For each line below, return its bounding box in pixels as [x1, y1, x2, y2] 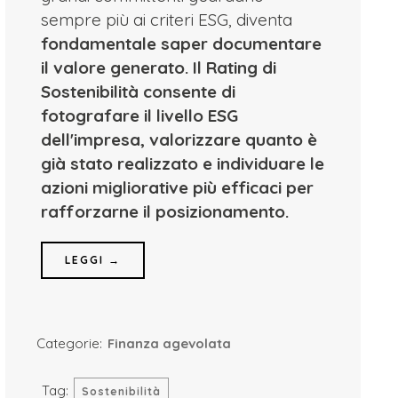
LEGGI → [65, 253, 122, 267]
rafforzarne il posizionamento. [41, 201, 290, 222]
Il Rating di [193, 57, 277, 78]
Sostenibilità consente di [41, 81, 236, 102]
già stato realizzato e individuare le [41, 153, 325, 174]
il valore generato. [41, 57, 189, 78]
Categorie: [36, 335, 103, 352]
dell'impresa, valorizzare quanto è [41, 129, 318, 150]
